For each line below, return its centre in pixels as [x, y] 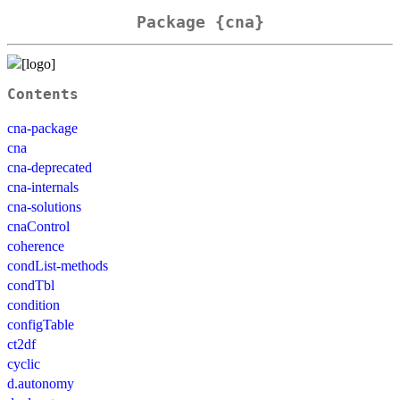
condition [33, 304]
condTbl [31, 285]
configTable [41, 324]
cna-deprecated [50, 167]
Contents [43, 94]
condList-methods [58, 265]
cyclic [24, 363]
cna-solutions [44, 206]
